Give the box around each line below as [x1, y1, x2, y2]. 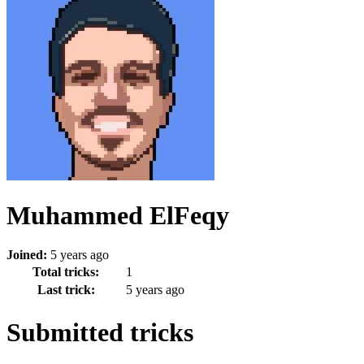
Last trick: [37, 283, 95, 297]
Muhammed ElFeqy [6, 200, 229, 230]
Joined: [6, 248, 47, 262]
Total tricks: [32, 265, 99, 279]
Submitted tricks [6, 317, 193, 347]
